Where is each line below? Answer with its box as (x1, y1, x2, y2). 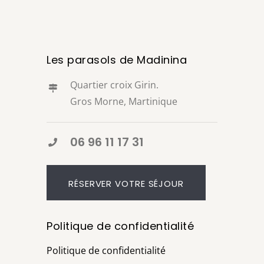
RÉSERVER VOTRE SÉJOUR (68, 177, 184, 190)
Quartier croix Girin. (70, 78, 159, 91)
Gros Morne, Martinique (70, 94, 177, 108)
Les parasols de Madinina (47, 52, 187, 67)
